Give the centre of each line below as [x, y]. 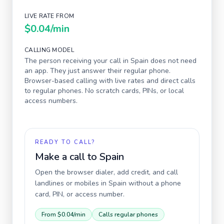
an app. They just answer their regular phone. [97, 71]
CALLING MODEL [49, 50]
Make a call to [67, 157]
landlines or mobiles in [72, 183]
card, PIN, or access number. [80, 194]
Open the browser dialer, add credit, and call [106, 172]
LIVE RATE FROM [49, 16]
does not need [172, 61]
